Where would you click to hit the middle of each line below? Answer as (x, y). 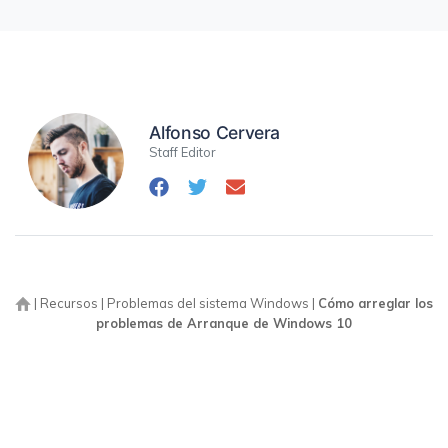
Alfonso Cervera (215, 133)
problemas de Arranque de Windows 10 (224, 323)
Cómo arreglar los (375, 303)
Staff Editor (183, 152)
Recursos (69, 303)
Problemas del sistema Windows (208, 303)
